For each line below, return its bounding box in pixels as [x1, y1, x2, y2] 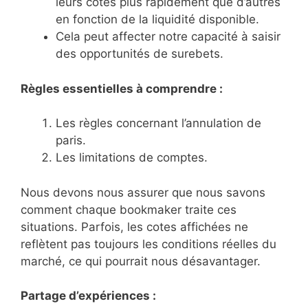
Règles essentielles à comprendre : [21, 81, 223, 96]
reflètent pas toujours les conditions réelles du [21, 236, 276, 251]
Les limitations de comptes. [56, 151, 208, 165]
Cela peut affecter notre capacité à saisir [56, 30, 280, 44]
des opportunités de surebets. [56, 47, 223, 61]
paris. [56, 133, 86, 148]
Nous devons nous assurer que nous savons [21, 185, 265, 199]
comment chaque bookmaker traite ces [21, 202, 236, 217]
